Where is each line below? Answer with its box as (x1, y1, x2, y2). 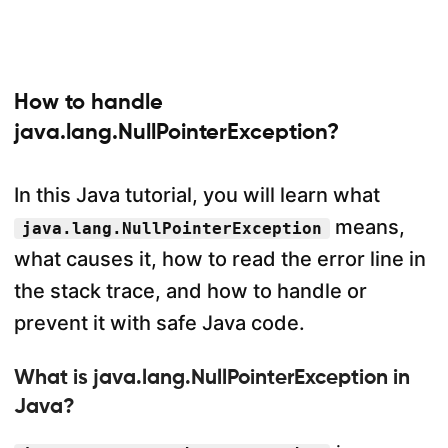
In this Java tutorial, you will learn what (13, 183, 380, 207)
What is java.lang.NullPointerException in (13, 365, 410, 389)
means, (329, 215, 405, 239)
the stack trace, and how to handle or (13, 279, 367, 303)
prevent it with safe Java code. (13, 311, 305, 335)
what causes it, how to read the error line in (13, 247, 426, 271)
